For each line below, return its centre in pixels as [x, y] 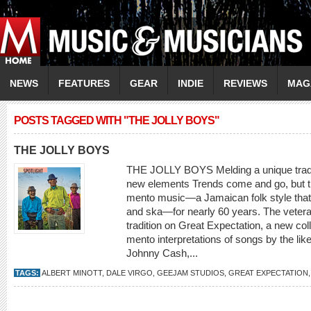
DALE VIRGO [129, 273]
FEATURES [84, 83]
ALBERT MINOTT [72, 273]
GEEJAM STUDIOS [191, 273]
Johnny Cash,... [163, 253]
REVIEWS [245, 83]
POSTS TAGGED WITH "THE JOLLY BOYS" [117, 120]
